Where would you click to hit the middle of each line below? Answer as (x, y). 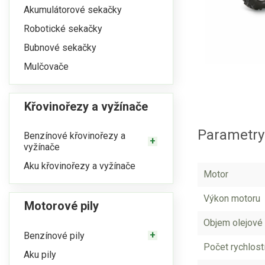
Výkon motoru (232, 198)
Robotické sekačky (63, 28)
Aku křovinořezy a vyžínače (80, 166)
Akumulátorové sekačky (73, 9)
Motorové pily (62, 206)
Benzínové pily (54, 235)
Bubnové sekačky (60, 47)
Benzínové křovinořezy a (75, 136)
